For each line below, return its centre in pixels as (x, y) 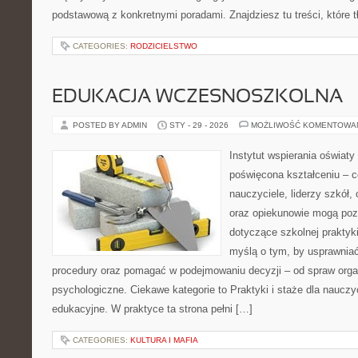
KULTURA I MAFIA (164, 340)
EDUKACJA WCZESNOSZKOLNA (197, 97)
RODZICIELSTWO (164, 46)
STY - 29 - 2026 (199, 125)
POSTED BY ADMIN (111, 125)
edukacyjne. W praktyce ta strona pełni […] (152, 309)
